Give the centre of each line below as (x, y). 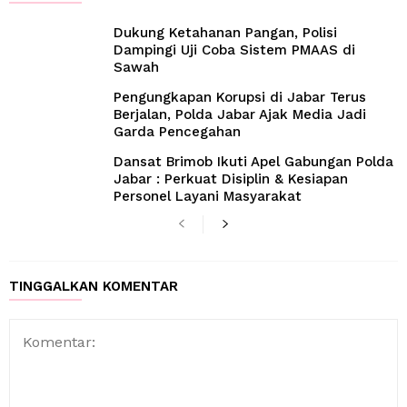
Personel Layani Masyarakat (208, 196)
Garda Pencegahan (177, 132)
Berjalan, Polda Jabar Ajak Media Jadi (240, 114)
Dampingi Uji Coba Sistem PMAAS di (234, 50)
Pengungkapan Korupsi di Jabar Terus (240, 97)
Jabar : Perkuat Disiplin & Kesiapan (231, 179)
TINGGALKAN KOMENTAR (94, 287)
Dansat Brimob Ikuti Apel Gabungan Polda (253, 162)
